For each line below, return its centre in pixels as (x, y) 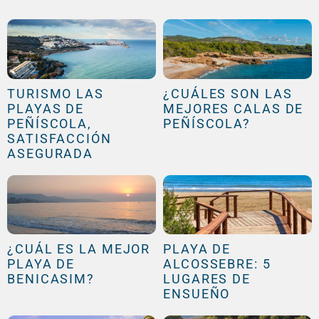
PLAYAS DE (46, 108)
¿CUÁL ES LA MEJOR (79, 249)
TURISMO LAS (56, 93)
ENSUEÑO (197, 294)
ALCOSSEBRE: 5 (217, 264)
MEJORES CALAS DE (234, 108)
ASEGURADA (51, 153)
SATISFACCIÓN (59, 138)
